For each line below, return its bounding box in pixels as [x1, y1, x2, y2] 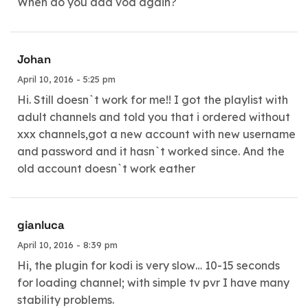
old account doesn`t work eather [17, 161, 195, 175]
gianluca [17, 217, 65, 232]
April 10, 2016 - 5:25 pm [17, 73, 115, 85]
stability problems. [17, 292, 114, 307]
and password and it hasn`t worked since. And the [17, 144, 285, 158]
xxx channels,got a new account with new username [17, 126, 296, 141]
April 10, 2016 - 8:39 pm [17, 239, 118, 250]
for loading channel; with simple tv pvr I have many [17, 275, 289, 289]
